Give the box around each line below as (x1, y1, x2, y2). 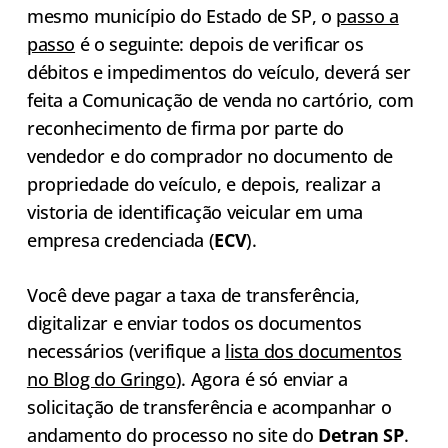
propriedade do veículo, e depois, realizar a (26, 172, 382, 197)
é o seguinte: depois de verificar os (75, 32, 364, 57)
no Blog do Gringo (26, 367, 176, 392)
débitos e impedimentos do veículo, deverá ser (26, 60, 411, 85)
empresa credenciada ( (26, 228, 215, 253)
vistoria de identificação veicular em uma (26, 200, 364, 225)
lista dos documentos (224, 339, 402, 364)
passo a (336, 4, 399, 29)
